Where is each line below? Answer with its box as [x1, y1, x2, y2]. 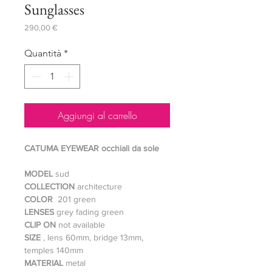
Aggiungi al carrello [57, 109, 137, 122]
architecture [77, 182, 122, 191]
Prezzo [57, 22, 80, 32]
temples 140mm [24, 245, 83, 255]
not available [58, 220, 105, 229]
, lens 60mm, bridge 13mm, [41, 233, 143, 242]
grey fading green [56, 207, 124, 217]
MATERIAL [24, 258, 63, 268]
